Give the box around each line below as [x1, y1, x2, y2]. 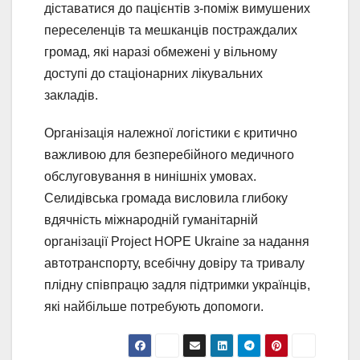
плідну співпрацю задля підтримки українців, [44, 277, 310, 292]
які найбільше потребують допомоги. [44, 299, 264, 313]
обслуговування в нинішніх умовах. [44, 169, 256, 183]
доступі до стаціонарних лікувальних [44, 66, 263, 80]
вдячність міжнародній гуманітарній [44, 212, 258, 227]
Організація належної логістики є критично [44, 125, 297, 140]
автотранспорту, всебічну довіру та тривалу [44, 256, 305, 270]
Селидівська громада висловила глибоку [44, 190, 288, 205]
